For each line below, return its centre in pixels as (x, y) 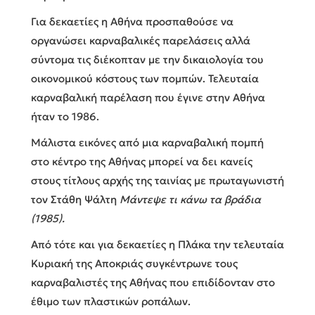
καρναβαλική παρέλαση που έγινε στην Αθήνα (148, 97)
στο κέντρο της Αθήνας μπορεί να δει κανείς (142, 161)
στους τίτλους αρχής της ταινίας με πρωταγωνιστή (157, 180)
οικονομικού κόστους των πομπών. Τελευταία (145, 78)
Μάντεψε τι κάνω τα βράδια (190, 199)
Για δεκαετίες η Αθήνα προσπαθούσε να (132, 21)
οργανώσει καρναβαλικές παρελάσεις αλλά (141, 40)
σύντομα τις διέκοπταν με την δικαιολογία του (147, 59)
